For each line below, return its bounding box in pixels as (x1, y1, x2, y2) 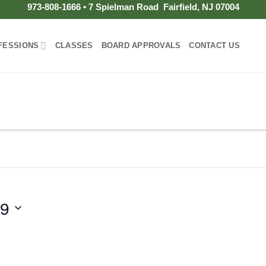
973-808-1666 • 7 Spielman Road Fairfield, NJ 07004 (27, 2, 239, 12)
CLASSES (55, 41, 93, 50)
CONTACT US (189, 41, 240, 50)
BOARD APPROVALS (101, 41, 181, 50)
